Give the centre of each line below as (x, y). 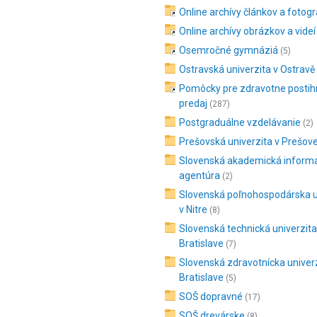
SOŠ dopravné (211, 296)
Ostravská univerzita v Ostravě (247, 69)
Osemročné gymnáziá (229, 50)
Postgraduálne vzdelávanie (240, 122)
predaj (193, 103)
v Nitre (193, 209)
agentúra (200, 175)
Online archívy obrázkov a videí (247, 31)
